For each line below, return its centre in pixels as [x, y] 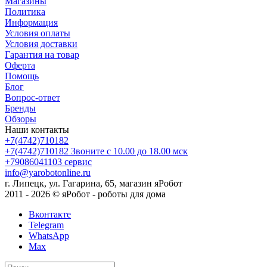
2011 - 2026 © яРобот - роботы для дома [85, 194]
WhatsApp [49, 236]
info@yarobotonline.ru [48, 173]
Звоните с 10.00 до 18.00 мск [129, 151]
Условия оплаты [38, 33]
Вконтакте [50, 215]
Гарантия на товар [42, 55]
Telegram [46, 225]
